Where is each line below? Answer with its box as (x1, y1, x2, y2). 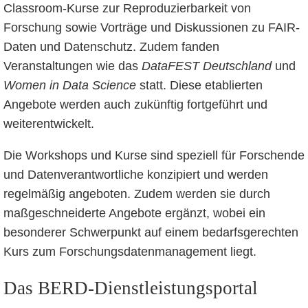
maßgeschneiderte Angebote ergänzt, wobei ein (3, 206, 265, 220)
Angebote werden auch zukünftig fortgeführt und (3, 98, 267, 112)
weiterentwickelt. (3, 117, 94, 131)
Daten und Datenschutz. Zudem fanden (3, 40, 219, 54)
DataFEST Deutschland (141, 59, 272, 74)
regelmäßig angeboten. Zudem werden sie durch (3, 186, 270, 201)
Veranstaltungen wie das (3, 59, 142, 74)
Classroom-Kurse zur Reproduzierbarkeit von (3, 1, 251, 16)
